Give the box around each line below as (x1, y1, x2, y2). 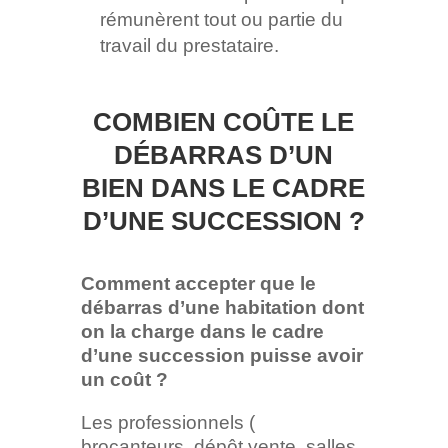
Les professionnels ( (80, 412, 255, 434)
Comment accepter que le (80, 273, 316, 295)
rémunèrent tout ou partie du (99, 9, 343, 31)
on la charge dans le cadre (80, 321, 324, 343)
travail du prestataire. (99, 35, 279, 57)
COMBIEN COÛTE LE (93, 107, 355, 138)
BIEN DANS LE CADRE (82, 173, 366, 204)
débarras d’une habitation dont (80, 297, 364, 319)
